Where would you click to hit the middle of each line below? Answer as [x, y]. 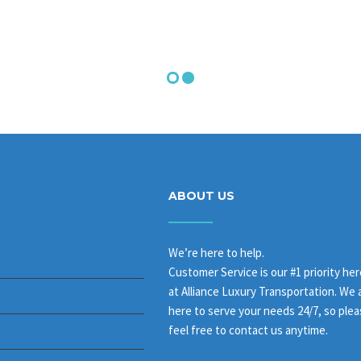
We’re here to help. [216, 252]
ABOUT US [201, 195]
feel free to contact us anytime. [248, 330]
